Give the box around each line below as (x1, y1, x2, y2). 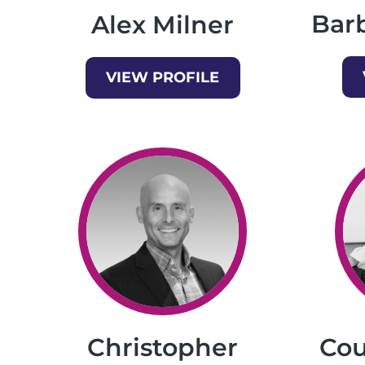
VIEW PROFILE (106, 68, 219, 86)
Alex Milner (91, 9, 234, 40)
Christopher (87, 332, 238, 363)
